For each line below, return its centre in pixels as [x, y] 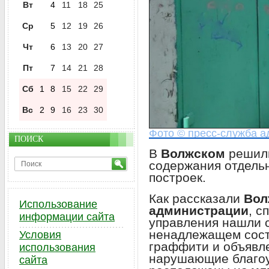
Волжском [195, 153]
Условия [40, 235]
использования [57, 247]
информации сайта [67, 217]
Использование [58, 204]
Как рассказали [196, 198]
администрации [199, 210]
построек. [177, 177]
